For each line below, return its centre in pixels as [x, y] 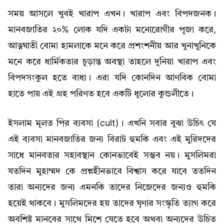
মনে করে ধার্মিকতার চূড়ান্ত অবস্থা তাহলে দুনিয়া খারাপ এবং [112, 62]
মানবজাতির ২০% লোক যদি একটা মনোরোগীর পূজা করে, [112, 30]
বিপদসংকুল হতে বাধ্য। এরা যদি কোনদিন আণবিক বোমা [112, 78]
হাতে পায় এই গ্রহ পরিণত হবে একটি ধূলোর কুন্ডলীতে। [101, 94]
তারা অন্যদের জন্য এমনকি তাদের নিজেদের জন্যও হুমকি [112, 187]
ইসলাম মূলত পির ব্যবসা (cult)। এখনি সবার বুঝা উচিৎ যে [112, 123]
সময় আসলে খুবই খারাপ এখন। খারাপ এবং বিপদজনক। [112, 14]
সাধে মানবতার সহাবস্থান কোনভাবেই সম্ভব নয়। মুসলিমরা [112, 155]
